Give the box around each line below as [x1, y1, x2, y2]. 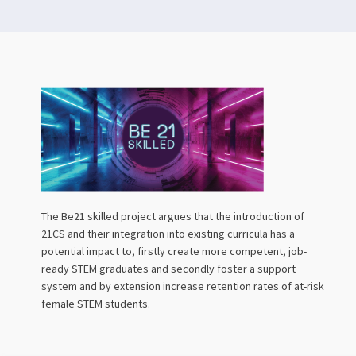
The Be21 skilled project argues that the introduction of [41, 209, 304, 223]
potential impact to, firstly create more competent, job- [41, 244, 307, 258]
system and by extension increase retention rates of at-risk [41, 279, 324, 293]
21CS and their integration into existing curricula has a [41, 226, 295, 241]
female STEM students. [41, 296, 150, 311]
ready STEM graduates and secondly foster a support [41, 261, 296, 276]
